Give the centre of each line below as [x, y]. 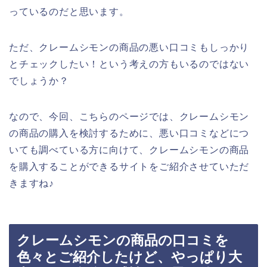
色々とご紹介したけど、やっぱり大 [129, 257]
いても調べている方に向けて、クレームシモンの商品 [129, 150]
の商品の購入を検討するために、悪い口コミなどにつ [129, 133]
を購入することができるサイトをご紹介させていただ [129, 166]
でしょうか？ [39, 80]
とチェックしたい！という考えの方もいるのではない [129, 64]
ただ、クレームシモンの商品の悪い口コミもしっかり [129, 47]
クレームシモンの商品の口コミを [123, 240]
